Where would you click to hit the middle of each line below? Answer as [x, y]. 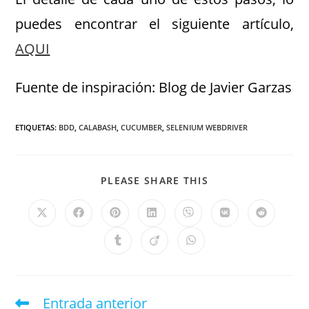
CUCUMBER [142, 127]
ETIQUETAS [35, 127]
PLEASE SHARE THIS [154, 180]
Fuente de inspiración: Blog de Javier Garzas [154, 87]
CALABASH [98, 127]
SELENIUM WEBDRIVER [207, 127]
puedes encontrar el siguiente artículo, [154, 23]
